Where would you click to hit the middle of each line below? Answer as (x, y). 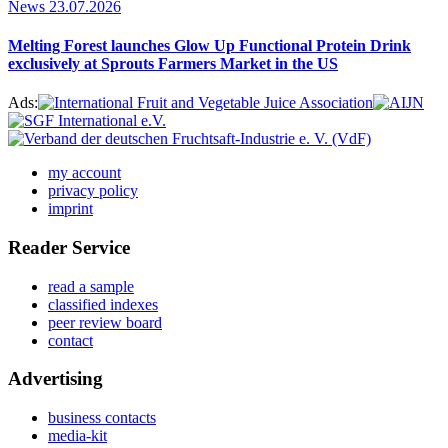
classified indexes (103, 304)
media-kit (77, 435)
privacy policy (93, 191)
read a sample (91, 286)
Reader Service (69, 247)
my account (84, 173)
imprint (70, 209)
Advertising (55, 379)
